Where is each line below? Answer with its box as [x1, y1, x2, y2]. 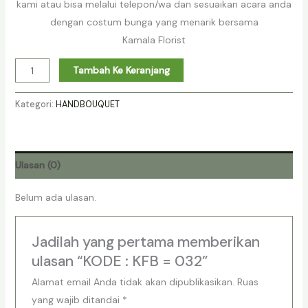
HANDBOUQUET [55, 99, 120, 111]
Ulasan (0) [14, 159, 60, 172]
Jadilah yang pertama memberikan [31, 232, 260, 252]
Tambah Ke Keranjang [73, 64, 170, 77]
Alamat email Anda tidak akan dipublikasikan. [31, 275, 234, 288]
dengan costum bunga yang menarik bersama [49, 16, 258, 29]
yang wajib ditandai [31, 293, 122, 306]
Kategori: [14, 99, 56, 111]
